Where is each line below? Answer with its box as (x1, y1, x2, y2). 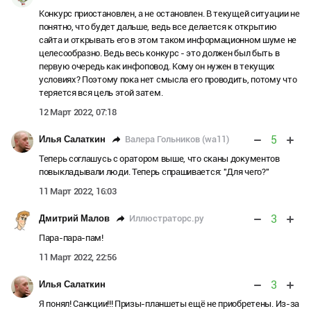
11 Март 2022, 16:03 (39, 186, 117, 197)
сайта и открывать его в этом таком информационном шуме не (39, 35, 296, 46)
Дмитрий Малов (39, 213, 110, 224)
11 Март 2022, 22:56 (39, 252, 117, 263)
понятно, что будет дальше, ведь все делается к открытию (39, 22, 277, 33)
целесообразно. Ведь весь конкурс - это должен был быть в (39, 48, 280, 59)
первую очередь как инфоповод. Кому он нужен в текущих (39, 61, 276, 72)
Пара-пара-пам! (39, 233, 103, 244)
